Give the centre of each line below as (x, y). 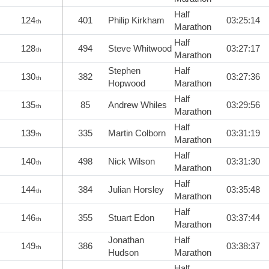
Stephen (124, 70)
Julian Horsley (136, 189)
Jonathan (126, 240)
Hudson (123, 252)
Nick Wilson (131, 161)
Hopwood (127, 83)
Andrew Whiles (138, 104)
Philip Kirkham (136, 20)
